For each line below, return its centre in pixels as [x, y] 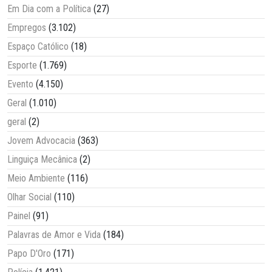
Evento [20, 84]
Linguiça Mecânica [42, 159]
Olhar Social [29, 197]
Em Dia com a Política [49, 8]
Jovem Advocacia [41, 140]
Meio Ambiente [36, 178]
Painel [19, 216]
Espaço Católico [38, 46]
